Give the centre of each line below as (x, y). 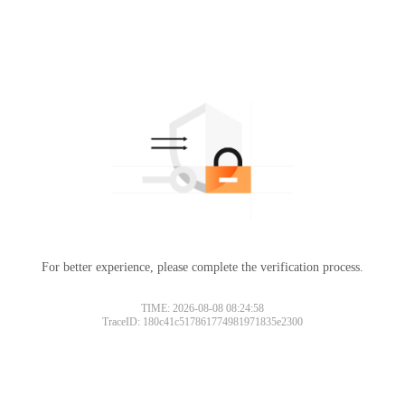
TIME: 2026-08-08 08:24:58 (202, 308)
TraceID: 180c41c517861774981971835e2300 (202, 321)
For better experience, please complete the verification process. (202, 267)
